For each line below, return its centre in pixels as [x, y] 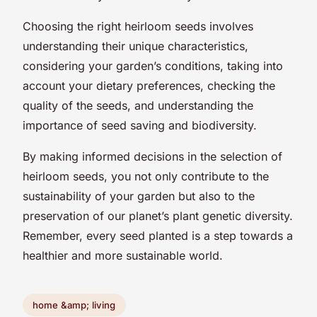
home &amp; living [74, 305]
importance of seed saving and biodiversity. [140, 125]
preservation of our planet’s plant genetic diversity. [158, 215]
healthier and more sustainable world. [123, 255]
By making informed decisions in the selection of [152, 156]
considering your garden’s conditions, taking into [153, 65]
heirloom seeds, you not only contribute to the [146, 176]
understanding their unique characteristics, [136, 46]
